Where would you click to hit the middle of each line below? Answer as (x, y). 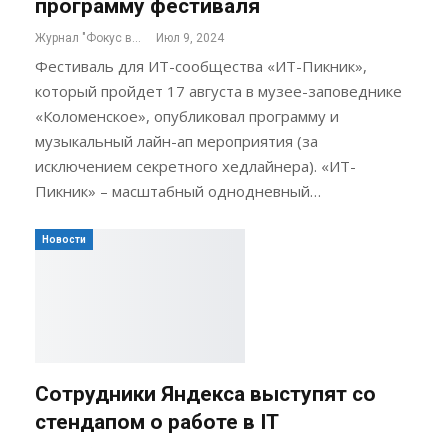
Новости (64, 239)
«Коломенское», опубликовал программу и (187, 115)
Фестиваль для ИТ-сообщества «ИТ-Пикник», (201, 65)
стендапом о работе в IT (157, 422)
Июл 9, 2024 (190, 37)
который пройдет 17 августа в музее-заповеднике (218, 90)
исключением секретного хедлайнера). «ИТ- (195, 165)
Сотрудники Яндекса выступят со (205, 394)
